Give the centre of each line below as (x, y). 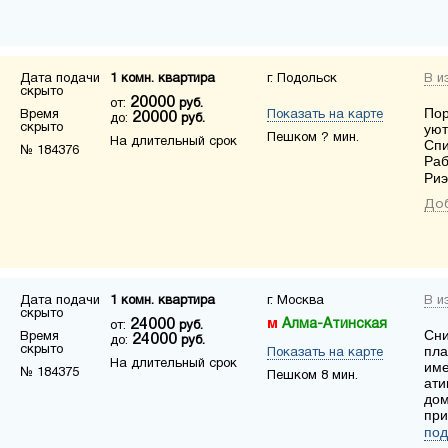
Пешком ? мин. (313, 138)
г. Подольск (302, 79)
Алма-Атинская (334, 324)
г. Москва (295, 301)
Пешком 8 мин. (312, 376)
